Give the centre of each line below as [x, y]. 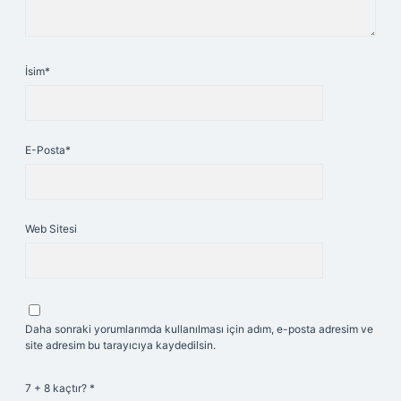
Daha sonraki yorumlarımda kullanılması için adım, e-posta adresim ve [199, 329]
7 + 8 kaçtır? [57, 388]
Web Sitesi [51, 229]
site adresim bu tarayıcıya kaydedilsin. [120, 345]
